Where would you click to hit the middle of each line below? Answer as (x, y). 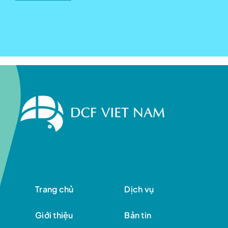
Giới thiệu (54, 215)
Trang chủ (54, 189)
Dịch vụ (139, 189)
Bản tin (138, 215)
